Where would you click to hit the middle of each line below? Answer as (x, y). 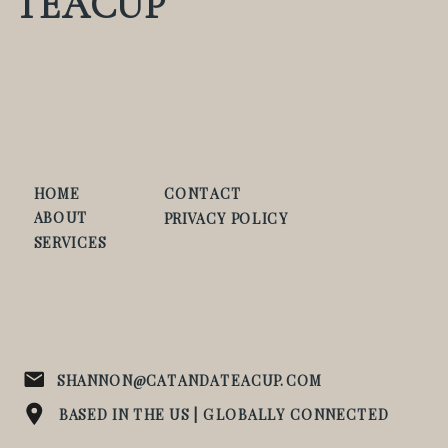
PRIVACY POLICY (226, 218)
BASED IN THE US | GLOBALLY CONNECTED (224, 414)
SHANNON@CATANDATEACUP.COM (190, 380)
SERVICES (70, 242)
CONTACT (203, 193)
